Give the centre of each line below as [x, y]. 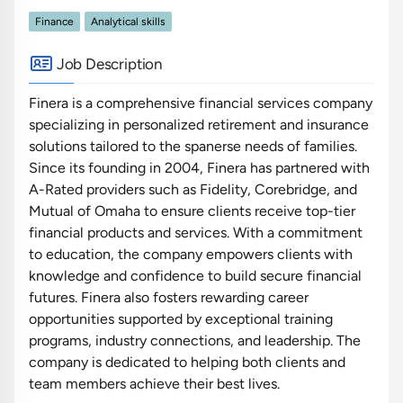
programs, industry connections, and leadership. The [195, 340]
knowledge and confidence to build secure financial [195, 275]
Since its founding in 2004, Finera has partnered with [199, 167]
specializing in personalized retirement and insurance [199, 124]
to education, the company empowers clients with [191, 254]
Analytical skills [128, 21]
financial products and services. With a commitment [196, 232]
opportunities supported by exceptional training [181, 318]
